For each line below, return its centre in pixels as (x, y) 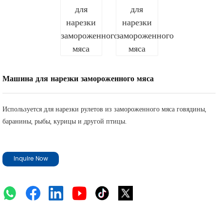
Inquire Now (31, 159)
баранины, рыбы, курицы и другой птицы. (64, 121)
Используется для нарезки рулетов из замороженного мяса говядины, (104, 109)
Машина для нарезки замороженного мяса (78, 79)
